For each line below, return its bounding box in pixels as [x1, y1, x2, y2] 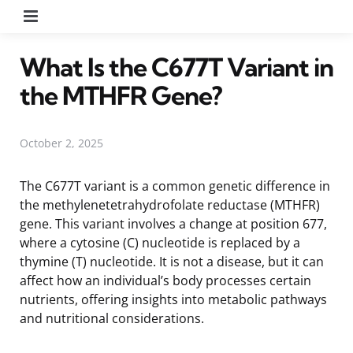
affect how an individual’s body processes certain [20, 271, 311, 289]
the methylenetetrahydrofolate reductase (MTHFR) [20, 195, 320, 214]
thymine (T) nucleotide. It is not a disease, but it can [20, 252, 324, 270]
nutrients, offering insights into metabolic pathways [20, 290, 327, 308]
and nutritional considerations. [20, 309, 204, 327]
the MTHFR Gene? [20, 79, 222, 111]
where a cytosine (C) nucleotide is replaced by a [20, 233, 300, 251]
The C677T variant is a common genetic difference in [20, 176, 330, 195]
